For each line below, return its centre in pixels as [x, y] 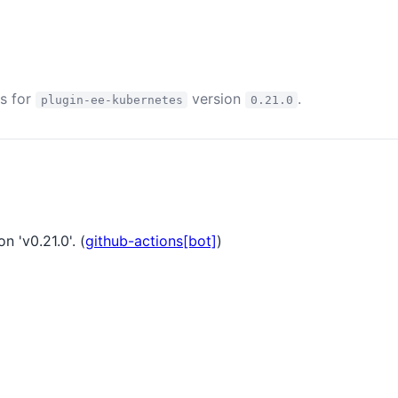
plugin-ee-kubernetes [111, 100]
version [217, 99]
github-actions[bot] [151, 240]
